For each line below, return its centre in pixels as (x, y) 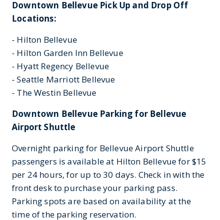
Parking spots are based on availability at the (101, 201)
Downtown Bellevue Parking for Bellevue (99, 114)
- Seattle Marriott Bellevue (64, 79)
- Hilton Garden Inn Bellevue (68, 53)
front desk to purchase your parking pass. (95, 188)
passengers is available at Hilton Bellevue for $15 (109, 161)
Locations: (34, 18)
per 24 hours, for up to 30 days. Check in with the (108, 175)
